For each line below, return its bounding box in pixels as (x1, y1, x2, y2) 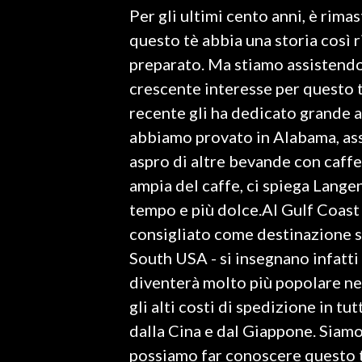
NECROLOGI (16, 103, 76, 116)
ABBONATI (16, 53, 69, 65)
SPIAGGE (16, 151, 61, 164)
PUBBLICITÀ (16, 127, 75, 140)
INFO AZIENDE (16, 27, 90, 40)
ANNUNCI (16, 78, 63, 91)
